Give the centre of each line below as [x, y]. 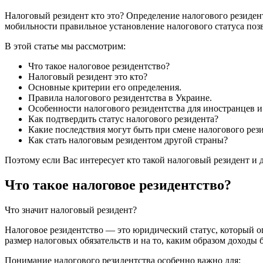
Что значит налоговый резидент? [71, 210]
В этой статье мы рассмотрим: [65, 46]
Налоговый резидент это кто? [88, 77]
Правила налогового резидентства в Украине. [120, 98]
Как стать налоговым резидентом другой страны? [128, 140]
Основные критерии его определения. [105, 87]
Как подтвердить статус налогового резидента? [123, 119]
